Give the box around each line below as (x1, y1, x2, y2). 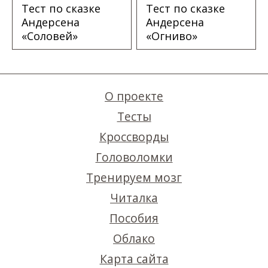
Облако (113, 230, 155, 247)
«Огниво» (146, 29, 198, 44)
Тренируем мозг (86, 169, 182, 186)
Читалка (110, 190, 158, 206)
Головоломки (95, 149, 173, 166)
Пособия (109, 210, 159, 227)
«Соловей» (22, 29, 78, 44)
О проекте (105, 88, 163, 105)
